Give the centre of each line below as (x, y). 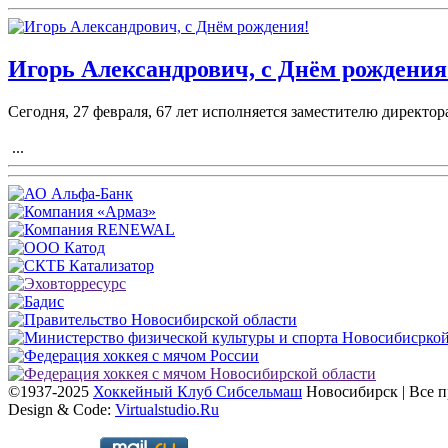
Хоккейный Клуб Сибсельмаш (197, 391)
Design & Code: (61, 409)
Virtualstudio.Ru (167, 409)
